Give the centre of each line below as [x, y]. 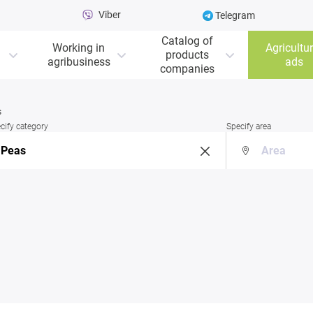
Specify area [248, 127]
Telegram [234, 15]
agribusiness [79, 61]
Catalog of [187, 41]
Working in [79, 48]
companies [187, 68]
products [187, 54]
